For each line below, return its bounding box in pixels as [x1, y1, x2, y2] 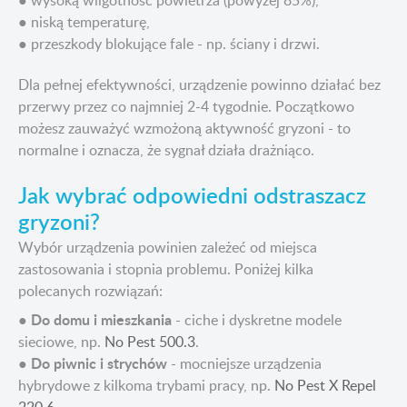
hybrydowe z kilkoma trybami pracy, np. [18, 375, 274, 396]
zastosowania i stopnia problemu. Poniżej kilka [18, 259, 313, 280]
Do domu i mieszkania [31, 309, 172, 331]
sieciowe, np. [18, 332, 104, 352]
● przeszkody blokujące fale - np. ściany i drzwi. [18, 34, 320, 55]
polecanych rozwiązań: [18, 281, 163, 302]
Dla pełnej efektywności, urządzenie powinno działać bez [18, 74, 381, 95]
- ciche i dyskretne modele [172, 310, 342, 331]
